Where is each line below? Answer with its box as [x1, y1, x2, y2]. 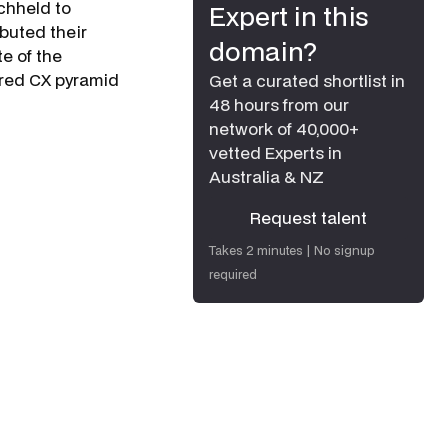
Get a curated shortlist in [209, 69, 405, 92]
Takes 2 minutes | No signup [209, 242, 375, 259]
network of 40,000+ [209, 117, 359, 140]
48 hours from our [209, 93, 349, 116]
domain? [209, 33, 317, 69]
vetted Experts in [209, 141, 342, 164]
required [209, 266, 257, 283]
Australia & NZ [209, 165, 324, 188]
